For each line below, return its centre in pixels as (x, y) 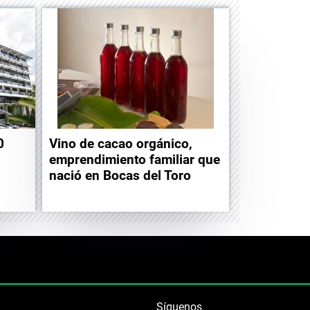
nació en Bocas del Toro (120, 175)
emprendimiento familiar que (135, 159)
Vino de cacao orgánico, (121, 143)
